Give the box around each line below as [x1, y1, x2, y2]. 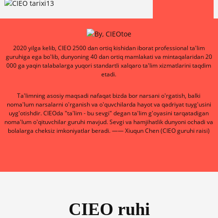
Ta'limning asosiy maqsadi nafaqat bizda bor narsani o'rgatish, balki [17, 91, 201, 100]
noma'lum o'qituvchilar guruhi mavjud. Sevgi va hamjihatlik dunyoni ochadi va [4, 118, 214, 127]
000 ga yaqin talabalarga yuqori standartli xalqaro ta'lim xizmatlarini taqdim [6, 61, 212, 70]
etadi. [101, 70, 117, 79]
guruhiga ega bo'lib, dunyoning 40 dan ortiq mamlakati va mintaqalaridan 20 [5, 53, 212, 61]
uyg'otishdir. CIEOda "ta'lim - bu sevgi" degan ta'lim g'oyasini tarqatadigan [9, 109, 209, 118]
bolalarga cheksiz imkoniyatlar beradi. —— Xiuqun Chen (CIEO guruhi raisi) [8, 127, 210, 135]
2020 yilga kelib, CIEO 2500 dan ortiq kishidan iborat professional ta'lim [13, 44, 205, 53]
